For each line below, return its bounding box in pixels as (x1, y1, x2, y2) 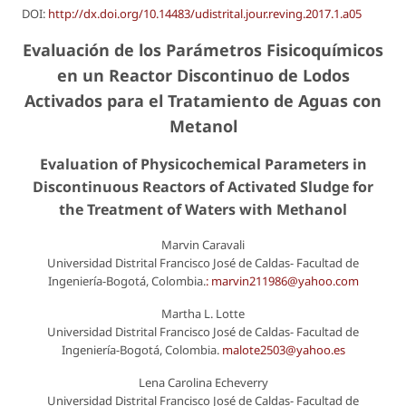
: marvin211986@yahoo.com (205, 272, 359, 289)
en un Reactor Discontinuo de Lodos (56, 63, 350, 86)
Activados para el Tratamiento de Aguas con (24, 89, 382, 111)
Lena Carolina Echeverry (138, 373, 268, 391)
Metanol (169, 114, 237, 137)
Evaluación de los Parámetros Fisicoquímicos (23, 38, 383, 61)
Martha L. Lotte (161, 304, 245, 322)
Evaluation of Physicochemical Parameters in (39, 153, 367, 174)
